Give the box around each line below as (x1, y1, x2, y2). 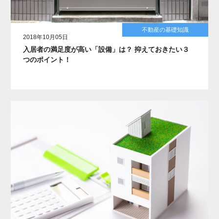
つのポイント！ (23, 55, 71, 64)
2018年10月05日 (23, 33, 68, 41)
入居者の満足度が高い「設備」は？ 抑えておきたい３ (23, 45, 190, 53)
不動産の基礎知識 (141, 26, 189, 33)
